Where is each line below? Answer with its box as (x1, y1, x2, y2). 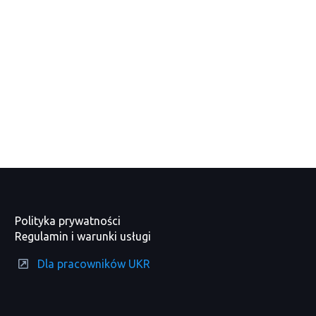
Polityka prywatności (14, 214, 121, 227)
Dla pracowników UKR (37, 257, 150, 270)
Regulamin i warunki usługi (14, 230, 151, 243)
